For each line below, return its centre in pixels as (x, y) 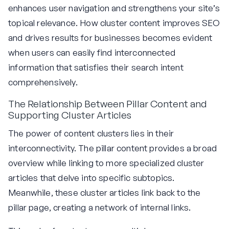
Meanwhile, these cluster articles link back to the (105, 192)
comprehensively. (43, 82)
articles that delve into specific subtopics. (91, 177)
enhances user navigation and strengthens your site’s (114, 8)
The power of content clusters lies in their (91, 133)
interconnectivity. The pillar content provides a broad (113, 148)
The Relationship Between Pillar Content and (108, 104)
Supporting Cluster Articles (70, 115)
